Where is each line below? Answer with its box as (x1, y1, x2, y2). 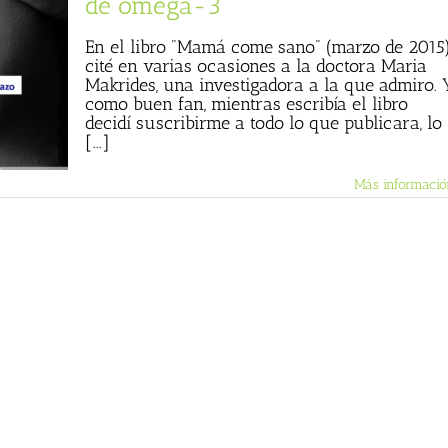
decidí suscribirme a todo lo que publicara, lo (85, 112, 442, 134)
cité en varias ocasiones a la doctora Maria (85, 55, 427, 77)
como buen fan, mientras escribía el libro (85, 93, 408, 115)
